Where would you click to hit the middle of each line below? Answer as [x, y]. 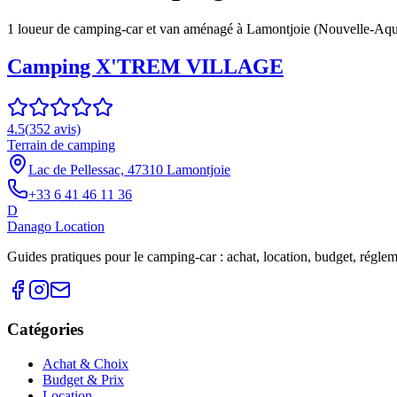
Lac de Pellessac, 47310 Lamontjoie [129, 169]
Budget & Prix [83, 380]
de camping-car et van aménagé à [150, 28]
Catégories [45, 330]
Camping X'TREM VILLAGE [145, 66]
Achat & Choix [86, 364]
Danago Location [56, 226]
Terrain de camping [61, 144]
